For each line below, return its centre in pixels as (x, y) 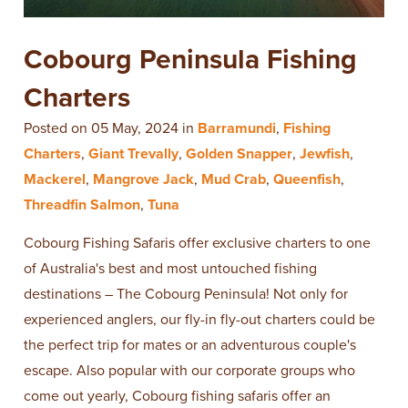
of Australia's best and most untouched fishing (170, 268)
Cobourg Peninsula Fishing (190, 60)
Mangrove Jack (143, 179)
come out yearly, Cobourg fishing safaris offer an (177, 396)
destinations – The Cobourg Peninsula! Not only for (186, 294)
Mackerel (55, 179)
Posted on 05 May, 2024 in (111, 128)
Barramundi (237, 128)
